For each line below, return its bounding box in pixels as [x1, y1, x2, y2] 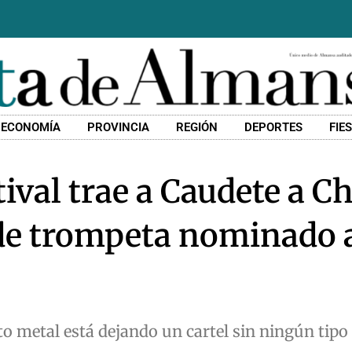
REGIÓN [176, 120, 218, 135]
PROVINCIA [87, 120, 150, 135]
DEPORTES [244, 120, 303, 135]
